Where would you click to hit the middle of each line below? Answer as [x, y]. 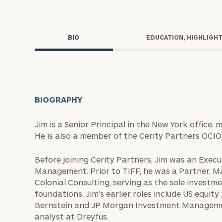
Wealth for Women [144, 23]
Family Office [128, 48]
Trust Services [139, 10]
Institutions [135, 107]
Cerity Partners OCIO [139, 143]
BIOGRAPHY [59, 99]
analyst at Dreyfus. [72, 216]
